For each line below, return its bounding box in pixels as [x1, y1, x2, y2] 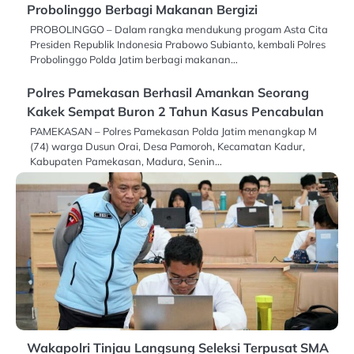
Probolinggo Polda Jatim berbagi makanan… [30, 52, 238, 66]
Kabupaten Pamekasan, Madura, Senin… [30, 154, 222, 168]
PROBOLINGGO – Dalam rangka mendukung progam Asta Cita [30, 22, 328, 36]
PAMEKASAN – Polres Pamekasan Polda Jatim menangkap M [30, 124, 317, 137]
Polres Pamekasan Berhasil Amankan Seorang [27, 84, 309, 100]
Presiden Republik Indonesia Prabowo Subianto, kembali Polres [30, 37, 326, 51]
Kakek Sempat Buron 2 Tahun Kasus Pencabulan [27, 103, 324, 119]
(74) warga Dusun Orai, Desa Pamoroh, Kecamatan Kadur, [30, 139, 305, 153]
